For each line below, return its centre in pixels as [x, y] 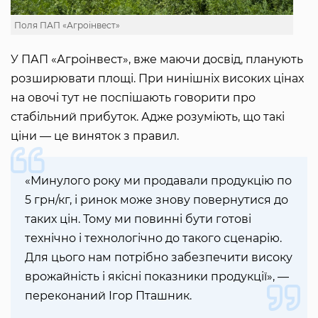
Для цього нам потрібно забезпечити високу [159, 257]
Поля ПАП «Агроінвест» [67, 25]
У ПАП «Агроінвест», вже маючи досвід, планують [157, 59]
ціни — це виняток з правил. [96, 136]
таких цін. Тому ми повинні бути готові [138, 219]
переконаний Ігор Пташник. [108, 295]
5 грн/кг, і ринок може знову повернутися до [157, 199]
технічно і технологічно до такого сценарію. [153, 238]
